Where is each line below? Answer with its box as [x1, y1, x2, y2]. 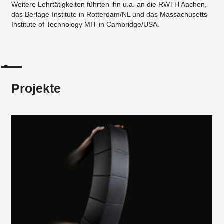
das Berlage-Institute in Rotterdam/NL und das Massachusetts [11, 10, 207, 18]
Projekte [11, 81, 61, 95]
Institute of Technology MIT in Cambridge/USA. [11, 20, 159, 28]
